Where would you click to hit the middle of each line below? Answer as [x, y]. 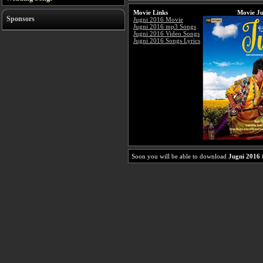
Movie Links [151, 12]
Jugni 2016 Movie [158, 19]
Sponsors [21, 19]
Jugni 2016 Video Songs [166, 33]
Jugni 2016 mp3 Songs [165, 26]
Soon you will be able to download [180, 156]
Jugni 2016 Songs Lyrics [167, 41]
